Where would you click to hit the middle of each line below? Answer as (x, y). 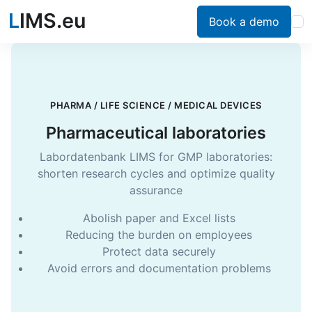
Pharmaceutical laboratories (156, 132)
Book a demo (244, 21)
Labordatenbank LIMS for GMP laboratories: (156, 156)
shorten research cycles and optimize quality (156, 173)
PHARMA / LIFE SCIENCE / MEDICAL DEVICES (156, 105)
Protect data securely (159, 251)
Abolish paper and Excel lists (159, 218)
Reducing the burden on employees (159, 234)
